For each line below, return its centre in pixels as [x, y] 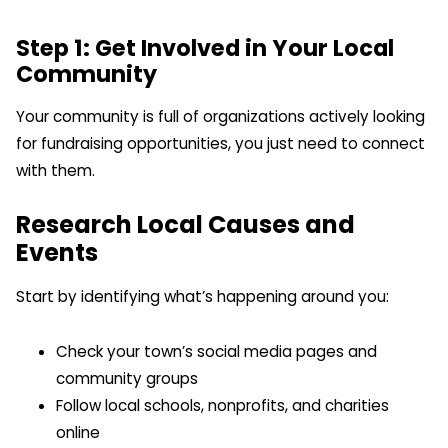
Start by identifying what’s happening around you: [202, 297]
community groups [127, 378]
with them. [55, 170]
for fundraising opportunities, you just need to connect [220, 143]
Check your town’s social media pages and [216, 351]
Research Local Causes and [185, 225]
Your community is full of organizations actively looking [220, 116]
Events [57, 253]
